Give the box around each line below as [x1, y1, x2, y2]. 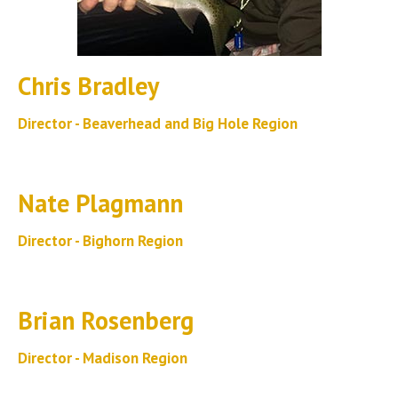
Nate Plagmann [18, 187, 183, 219]
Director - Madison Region [18, 348, 187, 368]
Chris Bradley [18, 69, 159, 102]
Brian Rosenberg [18, 304, 194, 337]
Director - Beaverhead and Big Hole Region [18, 114, 298, 133]
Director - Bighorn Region [18, 231, 183, 251]
